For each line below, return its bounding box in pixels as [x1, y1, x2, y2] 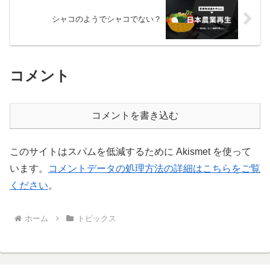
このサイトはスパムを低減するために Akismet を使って [10, 146, 251, 157]
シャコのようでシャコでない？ [52, 14, 162, 24]
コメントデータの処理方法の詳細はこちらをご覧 [48, 163, 260, 174]
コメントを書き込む [92, 110, 178, 121]
